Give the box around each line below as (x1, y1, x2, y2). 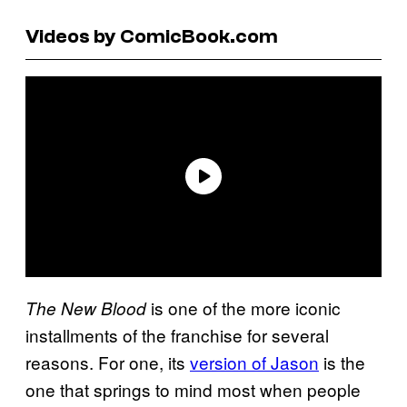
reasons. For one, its (25, 349, 190, 374)
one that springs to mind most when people (25, 376, 361, 402)
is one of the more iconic (151, 294, 341, 320)
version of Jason (190, 349, 319, 374)
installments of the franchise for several (25, 322, 329, 347)
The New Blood (25, 295, 151, 320)
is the (319, 349, 365, 374)
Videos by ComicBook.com (25, 24, 278, 48)
